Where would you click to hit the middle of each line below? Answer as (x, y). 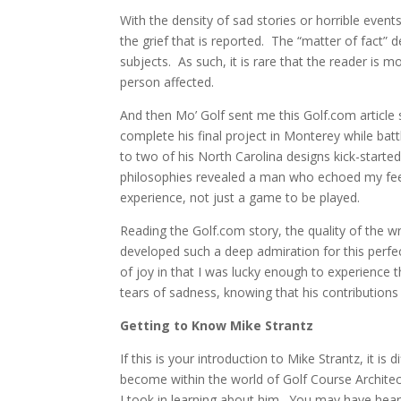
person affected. (167, 82)
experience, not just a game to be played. (240, 197)
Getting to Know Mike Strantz (217, 325)
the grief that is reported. (192, 41)
